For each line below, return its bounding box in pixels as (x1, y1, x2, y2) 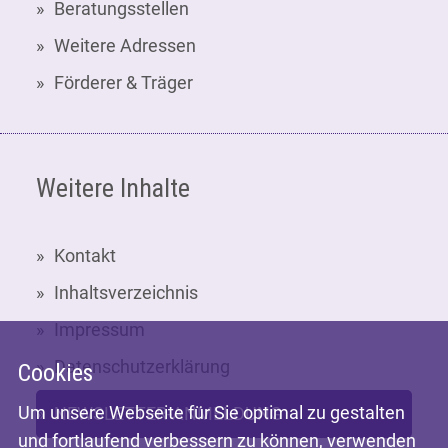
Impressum (54, 318, 145, 340)
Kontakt (54, 244, 116, 266)
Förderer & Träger (54, 71, 193, 93)
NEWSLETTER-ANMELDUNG (54, 402, 282, 424)
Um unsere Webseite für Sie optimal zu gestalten (18, 401, 405, 423)
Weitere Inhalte (36, 172, 190, 203)
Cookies (18, 358, 93, 387)
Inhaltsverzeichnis (54, 281, 198, 303)
